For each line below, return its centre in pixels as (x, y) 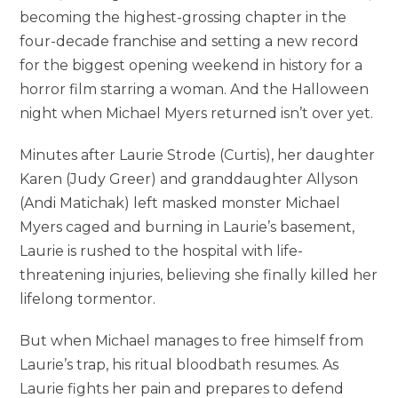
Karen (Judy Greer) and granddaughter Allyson (189, 179)
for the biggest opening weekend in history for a (191, 66)
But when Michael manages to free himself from (192, 341)
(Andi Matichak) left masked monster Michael (180, 203)
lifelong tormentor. (88, 299)
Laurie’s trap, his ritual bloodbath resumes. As (179, 365)
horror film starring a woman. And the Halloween (195, 90)
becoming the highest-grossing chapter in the (183, 18)
